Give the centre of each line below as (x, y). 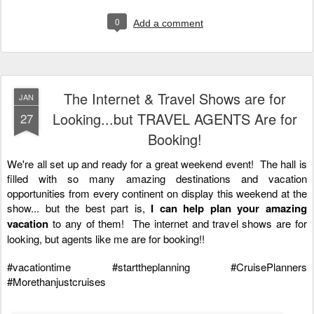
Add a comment (168, 23)
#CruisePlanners (269, 266)
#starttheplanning (151, 266)
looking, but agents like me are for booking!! (109, 238)
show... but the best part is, (76, 207)
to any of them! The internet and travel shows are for (178, 223)
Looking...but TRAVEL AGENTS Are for (175, 118)
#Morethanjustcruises (56, 281)
